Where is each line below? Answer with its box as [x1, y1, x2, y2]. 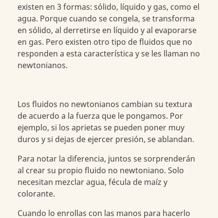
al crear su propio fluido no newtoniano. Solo [17, 164, 184, 176]
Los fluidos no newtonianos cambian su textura [17, 98, 192, 109]
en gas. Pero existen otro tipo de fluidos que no [17, 36, 192, 47]
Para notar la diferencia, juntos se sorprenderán [17, 153, 195, 164]
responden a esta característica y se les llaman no [17, 48, 200, 59]
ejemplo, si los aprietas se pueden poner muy [17, 122, 184, 133]
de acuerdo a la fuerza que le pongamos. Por [17, 110, 183, 121]
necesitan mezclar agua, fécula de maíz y [17, 176, 167, 187]
